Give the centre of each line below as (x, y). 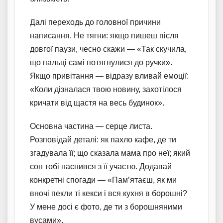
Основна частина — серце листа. (91, 126)
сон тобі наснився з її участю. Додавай (101, 166)
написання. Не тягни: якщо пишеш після (104, 35)
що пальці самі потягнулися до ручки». (101, 62)
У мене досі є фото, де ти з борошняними (106, 207)
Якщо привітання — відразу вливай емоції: (109, 76)
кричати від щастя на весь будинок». (97, 103)
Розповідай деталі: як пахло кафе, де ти (103, 139)
